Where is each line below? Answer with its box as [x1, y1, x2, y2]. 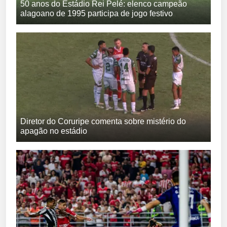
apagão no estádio [20, 126, 87, 135]
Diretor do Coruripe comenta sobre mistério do [20, 117, 186, 126]
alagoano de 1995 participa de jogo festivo [20, 9, 173, 18]
